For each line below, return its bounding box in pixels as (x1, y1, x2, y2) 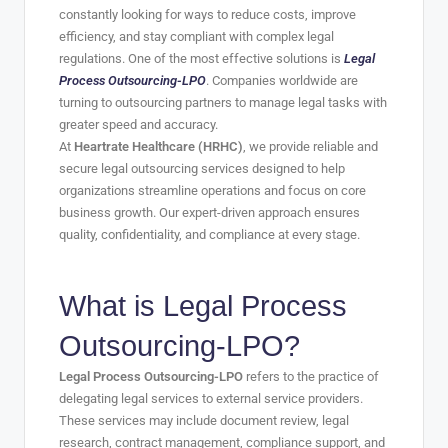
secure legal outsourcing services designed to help (59, 160, 345, 176)
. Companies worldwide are (206, 72, 358, 88)
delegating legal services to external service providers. (59, 390, 363, 406)
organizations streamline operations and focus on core (59, 182, 366, 198)
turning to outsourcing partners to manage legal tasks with (59, 94, 387, 110)
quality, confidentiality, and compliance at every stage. (59, 226, 360, 242)
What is (59, 289, 163, 322)
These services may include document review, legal (59, 412, 349, 428)
